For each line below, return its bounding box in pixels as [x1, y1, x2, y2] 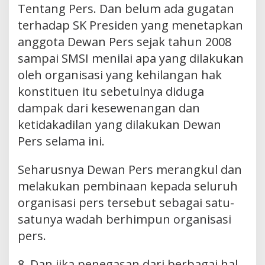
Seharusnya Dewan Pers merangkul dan [18, 161, 242, 177]
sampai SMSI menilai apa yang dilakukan [18, 50, 244, 66]
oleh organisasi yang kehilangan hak [18, 66, 222, 83]
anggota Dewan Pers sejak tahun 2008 [18, 33, 231, 50]
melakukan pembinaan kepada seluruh [18, 177, 238, 194]
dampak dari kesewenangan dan [18, 99, 200, 116]
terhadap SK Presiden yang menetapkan [18, 17, 243, 33]
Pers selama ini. [18, 132, 105, 149]
